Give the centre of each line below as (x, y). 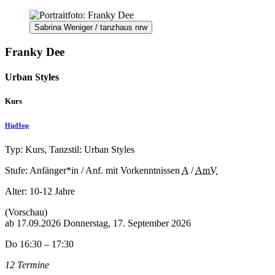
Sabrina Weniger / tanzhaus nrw (91, 27)
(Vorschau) (26, 212)
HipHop (17, 126)
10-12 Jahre (52, 192)
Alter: (17, 192)
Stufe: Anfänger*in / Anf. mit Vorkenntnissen (92, 171)
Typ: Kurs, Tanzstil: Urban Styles (70, 150)
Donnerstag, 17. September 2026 (127, 223)
